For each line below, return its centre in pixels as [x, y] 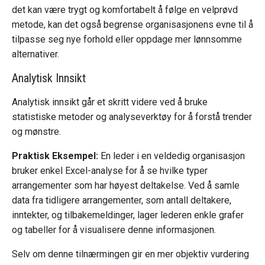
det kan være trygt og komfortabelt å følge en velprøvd [125, 10]
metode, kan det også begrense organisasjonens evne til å [132, 25]
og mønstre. [38, 132]
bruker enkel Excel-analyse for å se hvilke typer [110, 171]
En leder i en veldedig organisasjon [172, 156]
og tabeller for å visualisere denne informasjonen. [114, 230]
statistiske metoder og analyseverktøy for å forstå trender [132, 117]
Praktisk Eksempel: [55, 156]
